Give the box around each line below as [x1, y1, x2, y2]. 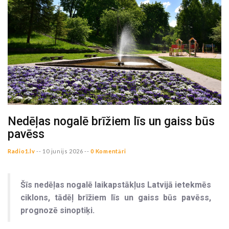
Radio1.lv [8, 148, 35, 155]
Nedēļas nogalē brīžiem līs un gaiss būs [8, 114, 215, 129]
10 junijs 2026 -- [42, 148, 89, 155]
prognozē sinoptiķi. [20, 205, 95, 216]
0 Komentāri [90, 148, 127, 155]
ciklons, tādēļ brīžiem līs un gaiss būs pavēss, [20, 193, 211, 203]
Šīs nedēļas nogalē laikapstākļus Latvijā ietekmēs [20, 180, 211, 190]
